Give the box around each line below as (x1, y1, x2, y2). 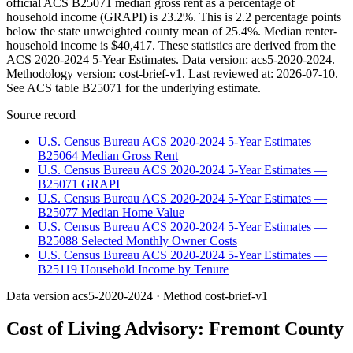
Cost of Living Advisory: (6, 318, 209, 340)
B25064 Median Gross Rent (38, 148, 178, 162)
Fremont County (209, 318, 344, 340)
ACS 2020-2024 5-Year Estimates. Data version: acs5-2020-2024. (6, 52, 335, 66)
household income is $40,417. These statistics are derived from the (6, 38, 336, 52)
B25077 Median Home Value (38, 205, 184, 219)
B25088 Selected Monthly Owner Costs (38, 233, 237, 247)
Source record (6, 107, 76, 121)
